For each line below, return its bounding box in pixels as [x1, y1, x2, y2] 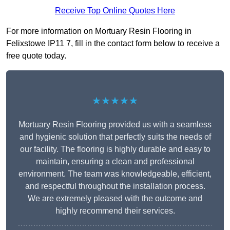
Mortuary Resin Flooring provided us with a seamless [18, 120, 212, 129]
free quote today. [6, 51, 66, 61]
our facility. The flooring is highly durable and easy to [20, 145, 210, 154]
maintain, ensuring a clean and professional [35, 157, 195, 166]
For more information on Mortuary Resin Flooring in [6, 27, 191, 36]
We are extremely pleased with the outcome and [28, 194, 202, 203]
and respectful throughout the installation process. [25, 182, 205, 191]
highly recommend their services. [55, 206, 175, 216]
